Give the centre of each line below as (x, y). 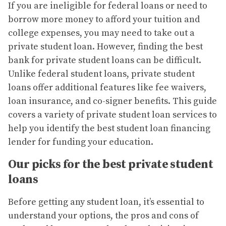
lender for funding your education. (82, 142)
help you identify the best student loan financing (109, 129)
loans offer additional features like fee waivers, (107, 88)
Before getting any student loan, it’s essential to (106, 202)
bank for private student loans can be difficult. (105, 61)
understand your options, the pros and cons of (103, 216)
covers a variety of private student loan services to (112, 115)
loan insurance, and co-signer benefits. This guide (112, 101)
